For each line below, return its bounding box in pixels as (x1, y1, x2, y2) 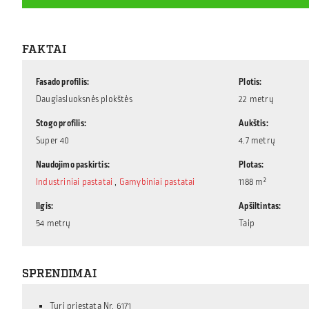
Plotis (239, 76, 260, 88)
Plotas (239, 159, 262, 171)
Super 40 (36, 134, 70, 147)
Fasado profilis (36, 76, 87, 88)
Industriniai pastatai (36, 176, 113, 188)
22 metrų (239, 93, 274, 106)
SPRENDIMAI (22, 267, 97, 281)
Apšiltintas (239, 200, 279, 212)
